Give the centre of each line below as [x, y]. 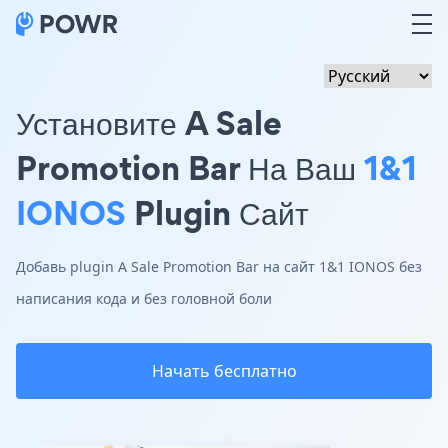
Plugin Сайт [217, 212]
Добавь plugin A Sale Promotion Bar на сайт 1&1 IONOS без [219, 266]
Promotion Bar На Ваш [190, 167]
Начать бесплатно [224, 371]
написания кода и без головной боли [144, 298]
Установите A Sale [149, 122]
